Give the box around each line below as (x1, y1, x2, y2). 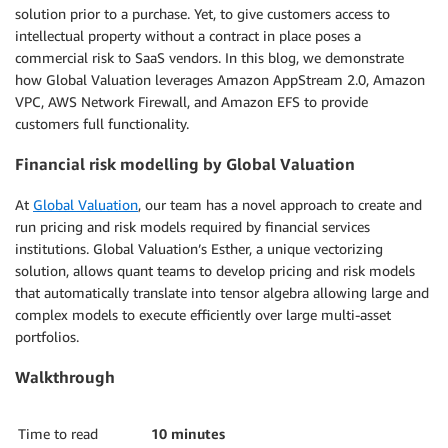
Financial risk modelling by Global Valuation (15, 154, 355, 175)
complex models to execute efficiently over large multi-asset (15, 305, 391, 323)
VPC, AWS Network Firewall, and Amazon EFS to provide (15, 93, 368, 110)
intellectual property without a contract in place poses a (15, 27, 361, 44)
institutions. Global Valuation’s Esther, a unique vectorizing (15, 239, 383, 257)
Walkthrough (15, 367, 115, 388)
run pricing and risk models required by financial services (15, 217, 370, 235)
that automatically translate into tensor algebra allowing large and (15, 283, 429, 301)
